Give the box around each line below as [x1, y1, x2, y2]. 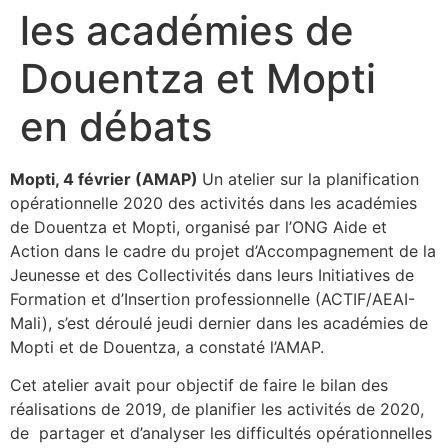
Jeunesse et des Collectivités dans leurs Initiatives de [10, 264, 414, 285]
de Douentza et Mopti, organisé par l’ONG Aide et [10, 216, 387, 237]
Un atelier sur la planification [202, 168, 419, 189]
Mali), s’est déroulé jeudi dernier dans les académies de [10, 312, 428, 333]
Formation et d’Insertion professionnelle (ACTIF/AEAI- [10, 288, 415, 309]
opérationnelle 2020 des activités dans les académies [10, 192, 417, 213]
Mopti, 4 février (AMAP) [10, 168, 202, 189]
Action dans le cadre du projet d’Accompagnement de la [10, 240, 436, 261]
